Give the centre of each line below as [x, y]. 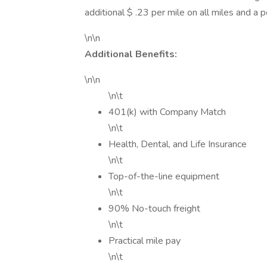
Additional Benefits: [131, 54]
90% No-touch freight [154, 209]
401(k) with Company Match [167, 112]
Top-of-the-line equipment [164, 176]
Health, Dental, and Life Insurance [178, 144]
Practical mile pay [145, 241]
